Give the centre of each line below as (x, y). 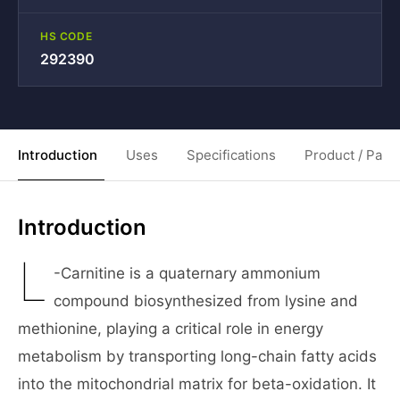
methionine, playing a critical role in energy (171, 329)
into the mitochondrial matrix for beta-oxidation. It (197, 384)
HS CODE (67, 36)
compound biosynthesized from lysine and (206, 301)
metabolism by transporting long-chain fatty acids (197, 356)
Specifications (231, 155)
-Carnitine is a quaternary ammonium (187, 273)
